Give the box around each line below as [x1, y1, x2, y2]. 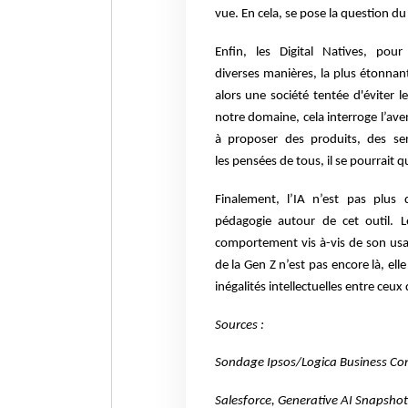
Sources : [214, 318, 264, 332]
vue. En [214, 6, 258, 21]
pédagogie [214, 214, 279, 229]
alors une [214, 88, 271, 103]
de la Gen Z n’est [214, 258, 309, 272]
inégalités [214, 280, 269, 294]
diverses [214, 66, 263, 81]
